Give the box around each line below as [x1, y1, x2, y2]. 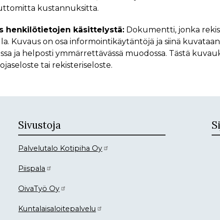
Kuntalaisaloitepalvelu [18, 204, 96, 214]
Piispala [18, 164, 46, 173]
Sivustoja [18, 119, 61, 132]
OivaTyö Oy [18, 184, 60, 193]
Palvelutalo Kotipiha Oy [18, 144, 103, 153]
